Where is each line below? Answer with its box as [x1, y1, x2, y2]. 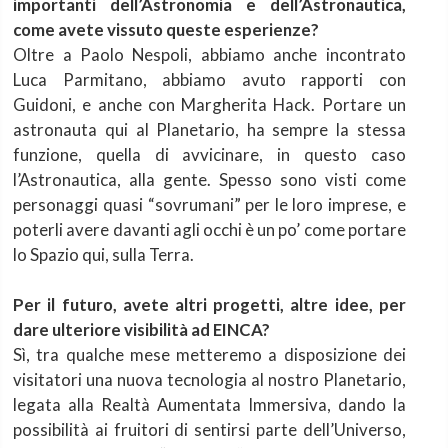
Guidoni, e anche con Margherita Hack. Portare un [13, 93, 406, 115]
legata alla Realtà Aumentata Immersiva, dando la [13, 393, 406, 415]
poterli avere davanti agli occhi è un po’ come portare [13, 218, 406, 240]
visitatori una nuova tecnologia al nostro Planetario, [13, 368, 406, 390]
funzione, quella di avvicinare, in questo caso [13, 143, 406, 165]
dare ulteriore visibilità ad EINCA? [13, 318, 271, 340]
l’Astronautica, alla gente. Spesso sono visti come [13, 168, 406, 190]
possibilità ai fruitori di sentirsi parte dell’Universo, [13, 418, 406, 440]
